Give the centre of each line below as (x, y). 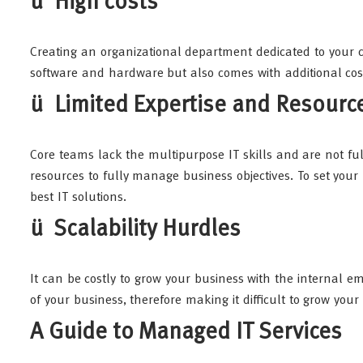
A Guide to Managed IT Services (186, 333)
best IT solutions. (78, 198)
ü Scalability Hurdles (136, 230)
